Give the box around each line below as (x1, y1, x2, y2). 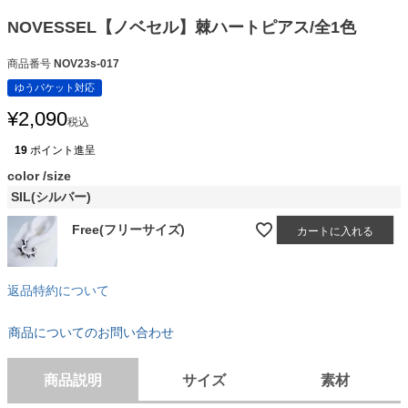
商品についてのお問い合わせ (8, 324, 174, 340)
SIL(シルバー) (11, 189, 91, 205)
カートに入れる (297, 224, 373, 238)
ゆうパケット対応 (15, 82, 95, 94)
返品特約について (7, 282, 109, 298)
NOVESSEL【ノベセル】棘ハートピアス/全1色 (7, 18, 356, 37)
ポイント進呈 (30, 144, 96, 158)
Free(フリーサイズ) (72, 221, 186, 237)
